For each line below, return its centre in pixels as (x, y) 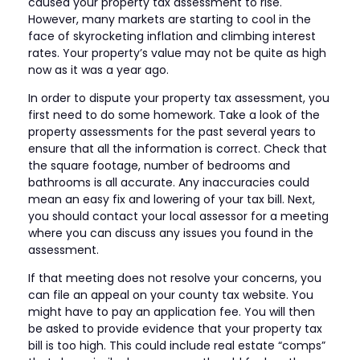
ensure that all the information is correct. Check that (178, 148)
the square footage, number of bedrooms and (159, 165)
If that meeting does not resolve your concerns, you (175, 278)
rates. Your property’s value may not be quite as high (177, 53)
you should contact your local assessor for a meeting (178, 216)
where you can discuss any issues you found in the (171, 233)
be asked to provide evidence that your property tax (175, 328)
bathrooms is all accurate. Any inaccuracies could (169, 182)
